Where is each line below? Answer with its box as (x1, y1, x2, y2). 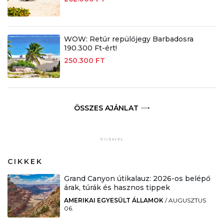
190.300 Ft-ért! (63, 43, 117, 52)
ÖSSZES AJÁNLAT (73, 103, 138, 112)
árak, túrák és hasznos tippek (63, 182, 170, 192)
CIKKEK (7, 156, 43, 166)
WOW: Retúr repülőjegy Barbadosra (63, 34, 193, 43)
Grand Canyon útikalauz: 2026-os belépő (63, 173, 210, 183)
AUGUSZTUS (168, 196, 206, 204)
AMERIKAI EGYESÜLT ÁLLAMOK (63, 196, 163, 204)
